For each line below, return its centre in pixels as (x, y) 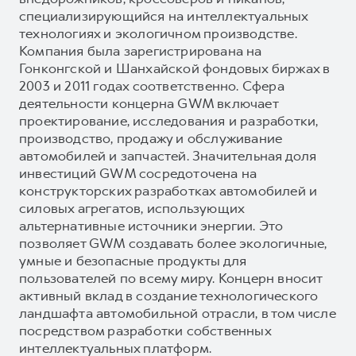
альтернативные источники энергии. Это (151, 225)
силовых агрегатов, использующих (132, 208)
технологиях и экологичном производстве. (158, 33)
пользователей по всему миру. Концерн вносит (171, 278)
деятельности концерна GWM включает (149, 103)
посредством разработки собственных (145, 330)
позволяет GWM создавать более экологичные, (173, 243)
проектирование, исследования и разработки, (169, 120)
